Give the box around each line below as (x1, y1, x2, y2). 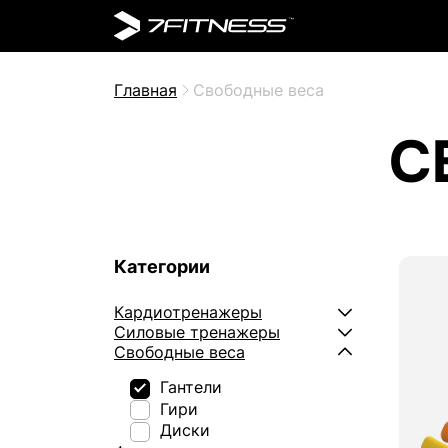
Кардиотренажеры (114, 302, 262, 322)
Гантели (155, 377, 222, 397)
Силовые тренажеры (114, 322, 280, 342)
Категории (114, 256, 210, 277)
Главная (114, 80, 177, 100)
